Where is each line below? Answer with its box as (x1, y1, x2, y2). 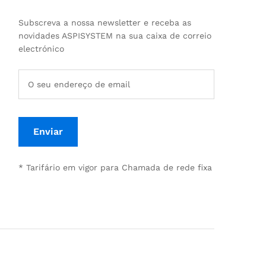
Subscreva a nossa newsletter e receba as (18, 18, 191, 27)
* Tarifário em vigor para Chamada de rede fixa (18, 162, 212, 172)
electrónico (18, 44, 64, 53)
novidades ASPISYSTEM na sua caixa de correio (18, 31, 211, 40)
